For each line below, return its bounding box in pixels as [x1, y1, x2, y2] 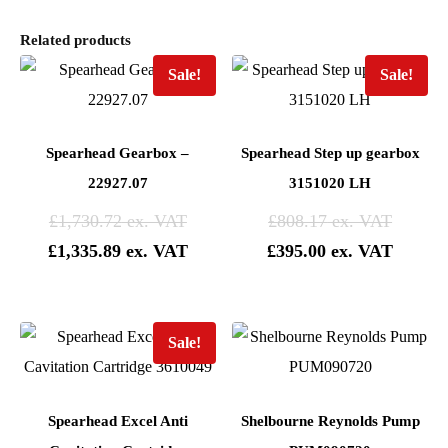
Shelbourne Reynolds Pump [240, 412, 420, 429]
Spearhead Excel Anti [47, 412, 188, 429]
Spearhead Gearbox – [46, 145, 190, 162]
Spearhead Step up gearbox [240, 145, 420, 162]
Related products [20, 31, 131, 48]
